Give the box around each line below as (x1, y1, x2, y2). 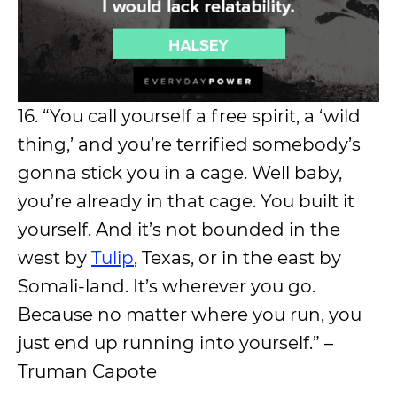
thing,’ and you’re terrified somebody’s (18, 134, 361, 156)
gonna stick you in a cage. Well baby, (18, 162, 342, 184)
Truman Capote (18, 361, 157, 383)
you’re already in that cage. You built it (18, 191, 354, 213)
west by (18, 247, 91, 269)
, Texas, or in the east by (134, 247, 341, 269)
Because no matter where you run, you (18, 304, 362, 326)
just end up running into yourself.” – (18, 332, 333, 354)
